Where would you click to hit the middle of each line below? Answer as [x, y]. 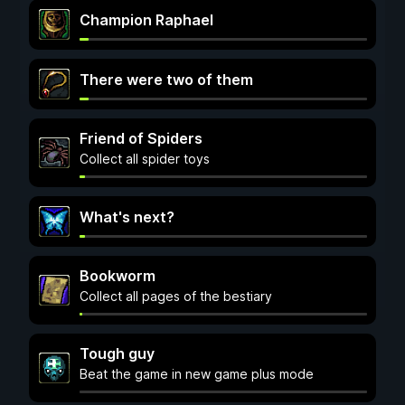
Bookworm [118, 276]
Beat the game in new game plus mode [197, 374]
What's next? [127, 217]
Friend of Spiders [141, 138]
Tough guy [117, 353]
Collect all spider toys [145, 159]
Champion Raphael [146, 20]
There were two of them [166, 80]
